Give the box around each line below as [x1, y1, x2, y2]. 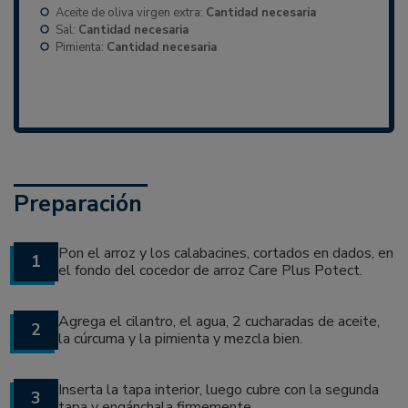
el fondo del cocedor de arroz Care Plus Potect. [58, 260, 362, 280]
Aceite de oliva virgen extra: [56, 5, 206, 21]
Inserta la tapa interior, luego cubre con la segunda [58, 379, 379, 400]
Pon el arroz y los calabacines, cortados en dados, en [58, 242, 393, 263]
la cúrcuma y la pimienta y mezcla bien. [58, 328, 302, 349]
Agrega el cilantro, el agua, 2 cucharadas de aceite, [58, 311, 380, 331]
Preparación [14, 189, 142, 219]
